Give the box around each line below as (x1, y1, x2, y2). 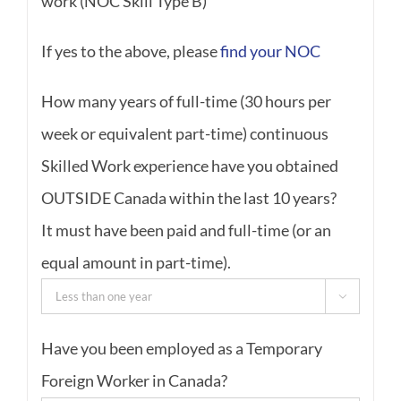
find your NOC (219, 41, 320, 62)
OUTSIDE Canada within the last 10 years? (40, 188, 337, 209)
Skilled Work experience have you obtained (40, 156, 338, 176)
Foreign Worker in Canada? (40, 371, 227, 391)
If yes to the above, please (40, 41, 220, 62)
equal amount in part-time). (40, 252, 231, 273)
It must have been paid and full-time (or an (40, 220, 331, 241)
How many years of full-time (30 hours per (40, 91, 331, 112)
